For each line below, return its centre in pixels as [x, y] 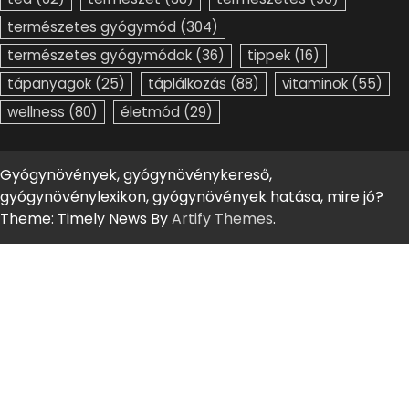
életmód [150, 112]
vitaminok [315, 84]
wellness [36, 112]
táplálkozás [187, 84]
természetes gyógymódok [100, 56]
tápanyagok [49, 84]
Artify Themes [222, 219]
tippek [269, 56]
